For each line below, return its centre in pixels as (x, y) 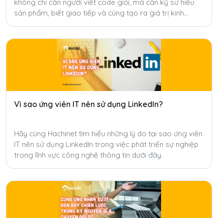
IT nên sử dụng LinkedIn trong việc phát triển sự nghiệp (106, 145)
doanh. (26, 24)
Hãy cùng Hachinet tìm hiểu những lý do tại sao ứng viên (108, 134)
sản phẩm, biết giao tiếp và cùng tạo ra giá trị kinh (99, 13)
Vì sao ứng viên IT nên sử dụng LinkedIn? (89, 104)
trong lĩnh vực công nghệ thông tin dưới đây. (88, 155)
